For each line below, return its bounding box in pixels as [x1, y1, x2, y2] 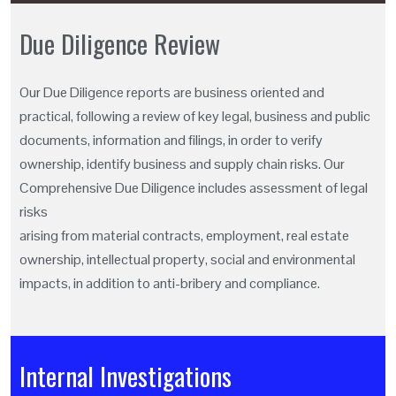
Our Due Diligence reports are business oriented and [19, 83, 324, 103]
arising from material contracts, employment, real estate [19, 226, 349, 246]
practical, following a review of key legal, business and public [19, 107, 370, 126]
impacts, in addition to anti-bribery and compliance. [19, 274, 320, 293]
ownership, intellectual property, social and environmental [19, 250, 355, 270]
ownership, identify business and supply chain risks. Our [19, 155, 345, 174]
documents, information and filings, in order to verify [19, 131, 323, 150]
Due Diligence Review [19, 24, 220, 63]
